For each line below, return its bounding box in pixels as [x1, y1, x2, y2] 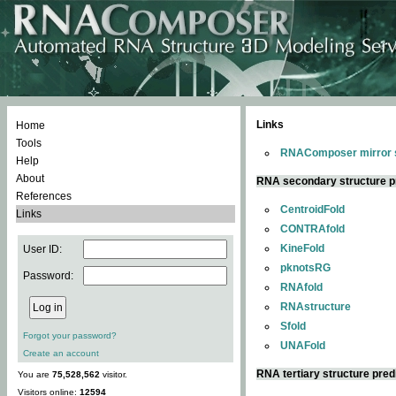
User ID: [23, 243, 62, 255]
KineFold [280, 242, 324, 255]
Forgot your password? [23, 331, 117, 340]
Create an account [23, 348, 99, 358]
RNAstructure [280, 301, 351, 313]
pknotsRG [280, 262, 331, 274]
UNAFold [280, 339, 325, 352]
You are [18, 369, 52, 379]
